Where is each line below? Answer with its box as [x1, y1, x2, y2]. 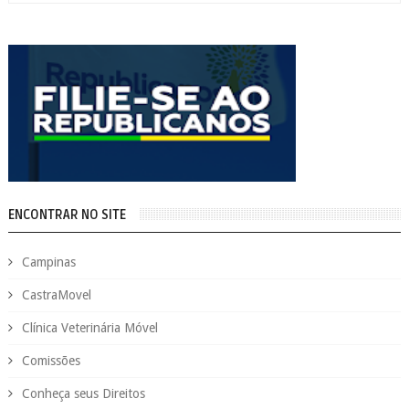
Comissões [21, 352, 80, 368]
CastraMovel [21, 287, 91, 302]
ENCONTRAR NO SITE [7, 206, 126, 223]
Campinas [21, 254, 76, 269]
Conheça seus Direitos [21, 385, 145, 401]
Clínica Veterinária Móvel [21, 320, 158, 335]
